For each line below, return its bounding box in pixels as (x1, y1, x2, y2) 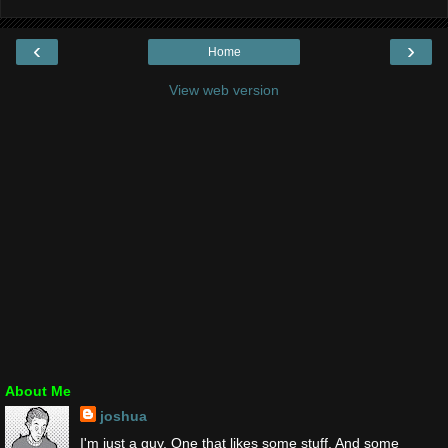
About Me (5, 383, 71, 400)
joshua (99, 408, 147, 425)
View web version (169, 82, 279, 99)
